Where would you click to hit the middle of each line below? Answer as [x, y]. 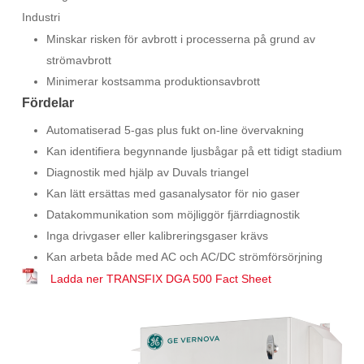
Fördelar [48, 102]
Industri [41, 17]
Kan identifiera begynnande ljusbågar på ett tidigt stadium [194, 151]
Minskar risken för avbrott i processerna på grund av [180, 39]
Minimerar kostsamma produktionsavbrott [153, 81]
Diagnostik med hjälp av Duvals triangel [147, 172]
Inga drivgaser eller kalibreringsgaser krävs [157, 236]
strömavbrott [78, 60]
